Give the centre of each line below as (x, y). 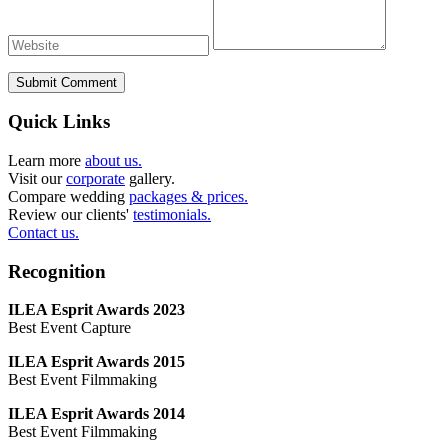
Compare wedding (68, 196)
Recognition (57, 271)
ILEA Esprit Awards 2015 (96, 362)
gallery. (150, 178)
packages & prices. (188, 196)
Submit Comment (66, 82)
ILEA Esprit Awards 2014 (96, 414)
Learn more (46, 160)
